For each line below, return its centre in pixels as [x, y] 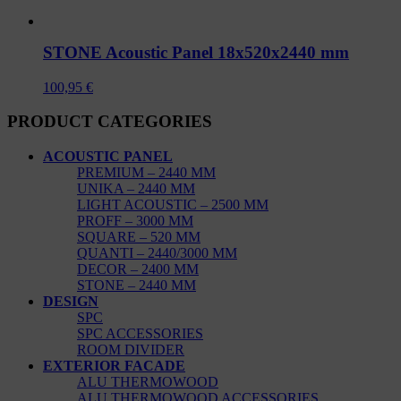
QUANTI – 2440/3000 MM [157, 253]
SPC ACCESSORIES [140, 334]
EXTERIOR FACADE [114, 366]
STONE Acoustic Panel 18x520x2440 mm [196, 52]
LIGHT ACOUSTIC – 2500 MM [173, 205]
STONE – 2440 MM [137, 286]
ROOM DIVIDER [131, 350]
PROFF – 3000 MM [135, 221]
